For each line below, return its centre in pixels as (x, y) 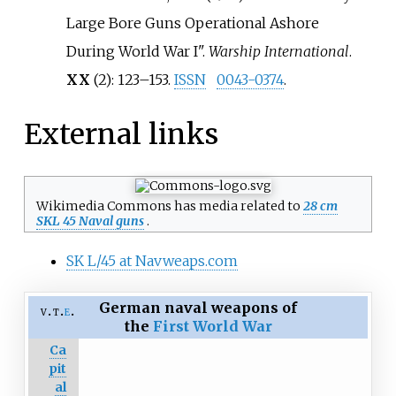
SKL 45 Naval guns (90, 221)
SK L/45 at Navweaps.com (152, 261)
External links (121, 135)
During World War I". (137, 51)
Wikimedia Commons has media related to (169, 206)
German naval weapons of (198, 308)
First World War (212, 327)
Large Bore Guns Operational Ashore (192, 23)
